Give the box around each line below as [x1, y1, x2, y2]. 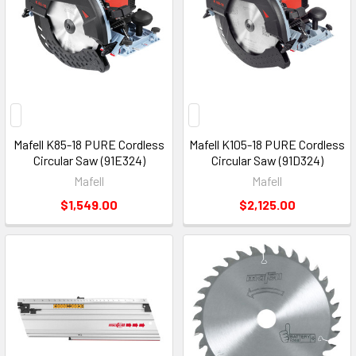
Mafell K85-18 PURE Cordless [14, 136, 164, 152]
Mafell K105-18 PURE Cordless [189, 136, 345, 152]
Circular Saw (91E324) [33, 152, 145, 168]
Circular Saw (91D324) [211, 152, 323, 168]
